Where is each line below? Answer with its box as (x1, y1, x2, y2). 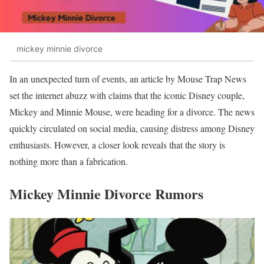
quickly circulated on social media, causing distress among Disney (9, 122, 255, 135)
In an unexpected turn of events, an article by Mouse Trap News (9, 72, 246, 85)
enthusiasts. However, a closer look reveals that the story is (9, 138, 225, 151)
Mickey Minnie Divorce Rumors (9, 183, 203, 204)
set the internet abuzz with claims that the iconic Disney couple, (9, 89, 245, 102)
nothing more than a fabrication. (9, 155, 128, 168)
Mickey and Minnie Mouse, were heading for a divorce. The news (9, 105, 255, 118)
